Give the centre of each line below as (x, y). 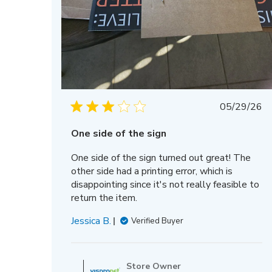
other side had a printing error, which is (152, 172)
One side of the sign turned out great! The (161, 158)
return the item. (104, 198)
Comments (189, 249)
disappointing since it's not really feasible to (165, 185)
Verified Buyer (158, 221)
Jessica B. (91, 221)
